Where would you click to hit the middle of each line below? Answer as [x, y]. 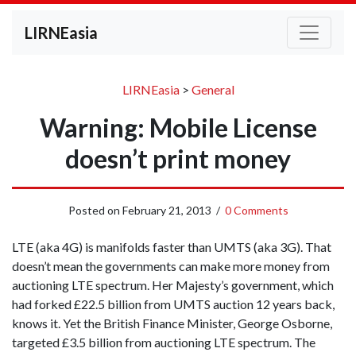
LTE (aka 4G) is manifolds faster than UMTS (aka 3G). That [172, 247]
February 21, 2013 [166, 210]
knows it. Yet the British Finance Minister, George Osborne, [172, 323]
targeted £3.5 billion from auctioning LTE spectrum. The [164, 342]
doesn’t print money [178, 159]
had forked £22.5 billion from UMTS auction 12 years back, [173, 304]
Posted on [95, 210]
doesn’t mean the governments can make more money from [171, 266]
